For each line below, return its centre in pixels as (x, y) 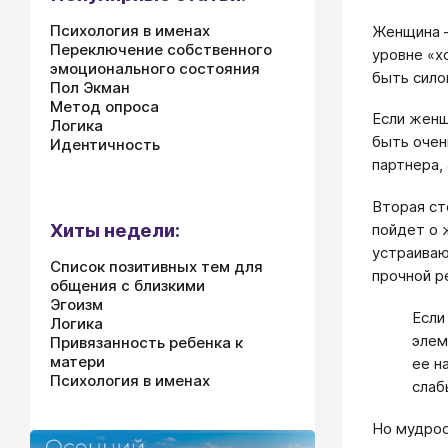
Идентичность (105, 144)
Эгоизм (76, 304)
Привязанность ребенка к (146, 342)
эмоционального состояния (155, 68)
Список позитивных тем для (156, 266)
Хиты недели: (115, 230)
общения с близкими (127, 285)
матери (77, 361)
